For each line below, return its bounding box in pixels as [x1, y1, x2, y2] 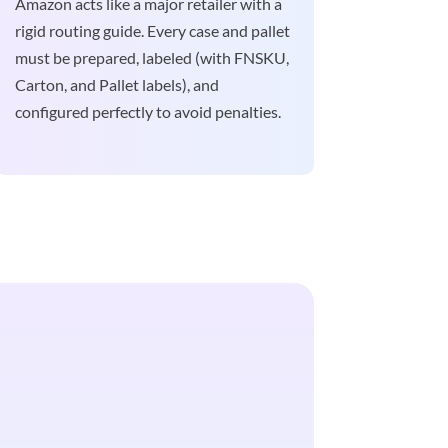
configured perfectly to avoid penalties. [14, 102, 281, 122]
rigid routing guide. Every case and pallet [14, 21, 290, 41]
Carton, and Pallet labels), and [14, 75, 219, 95]
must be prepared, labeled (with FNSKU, [14, 48, 289, 68]
